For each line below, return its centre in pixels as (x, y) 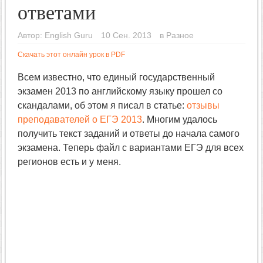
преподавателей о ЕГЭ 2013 (80, 119)
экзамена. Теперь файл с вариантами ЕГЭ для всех (131, 148)
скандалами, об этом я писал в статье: (102, 105)
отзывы (203, 105)
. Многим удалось (180, 119)
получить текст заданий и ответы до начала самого (129, 134)
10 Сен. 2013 (126, 36)
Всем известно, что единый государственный (116, 77)
